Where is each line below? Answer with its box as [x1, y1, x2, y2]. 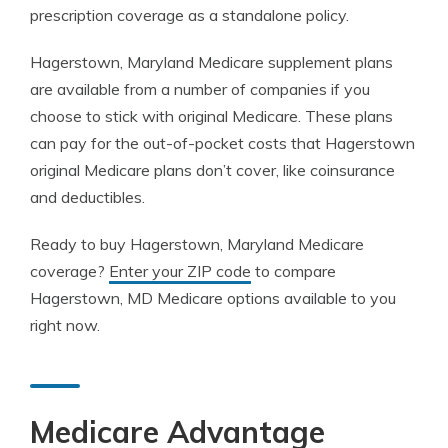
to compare [251, 261, 336, 281]
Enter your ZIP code [109, 261, 251, 281]
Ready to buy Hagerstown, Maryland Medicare [30, 234, 364, 254]
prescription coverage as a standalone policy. [30, 5, 349, 25]
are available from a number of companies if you [30, 79, 370, 99]
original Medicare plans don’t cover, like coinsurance [30, 160, 395, 180]
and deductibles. [30, 187, 145, 207]
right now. [30, 315, 100, 335]
